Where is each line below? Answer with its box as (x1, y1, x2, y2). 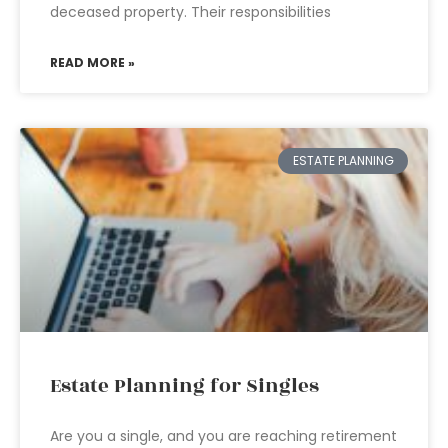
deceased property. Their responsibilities (50, 2, 331, 22)
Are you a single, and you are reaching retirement (50, 426, 397, 446)
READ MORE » (50, 54, 135, 71)
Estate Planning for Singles (50, 371, 319, 401)
